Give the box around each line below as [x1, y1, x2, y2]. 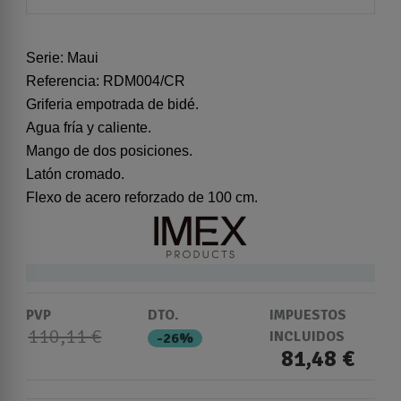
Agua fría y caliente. [26, 119, 151, 135]
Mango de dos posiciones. [26, 142, 192, 158]
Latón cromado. [26, 166, 124, 182]
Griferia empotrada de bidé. [26, 96, 199, 112]
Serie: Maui [26, 49, 98, 65]
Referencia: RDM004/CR [26, 73, 185, 89]
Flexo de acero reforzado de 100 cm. [26, 189, 258, 205]
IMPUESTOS [269, 305, 346, 324]
